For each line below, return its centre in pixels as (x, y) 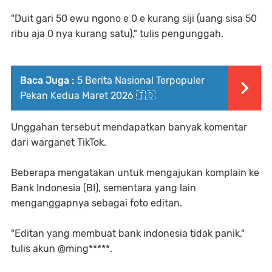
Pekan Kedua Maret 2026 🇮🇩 (88, 95)
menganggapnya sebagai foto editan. (97, 203)
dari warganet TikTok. (59, 142)
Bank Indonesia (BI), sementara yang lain (104, 188)
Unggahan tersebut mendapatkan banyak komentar (129, 127)
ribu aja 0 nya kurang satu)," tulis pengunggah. (117, 33)
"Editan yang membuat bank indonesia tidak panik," (128, 233)
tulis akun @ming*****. (62, 248)
